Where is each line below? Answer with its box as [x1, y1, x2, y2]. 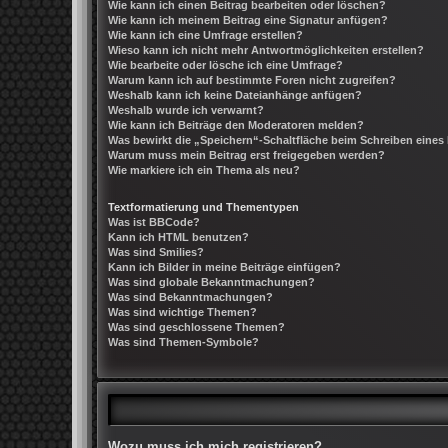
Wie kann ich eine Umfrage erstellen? [108, 28, 303, 41]
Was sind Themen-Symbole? [108, 335, 259, 348]
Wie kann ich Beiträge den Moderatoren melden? [108, 118, 364, 131]
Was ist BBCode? [108, 215, 200, 228]
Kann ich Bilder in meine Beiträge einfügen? [108, 260, 341, 273]
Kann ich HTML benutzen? [108, 230, 249, 243]
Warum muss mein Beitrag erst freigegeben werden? [108, 148, 385, 161]
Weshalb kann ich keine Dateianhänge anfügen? [108, 88, 362, 101]
